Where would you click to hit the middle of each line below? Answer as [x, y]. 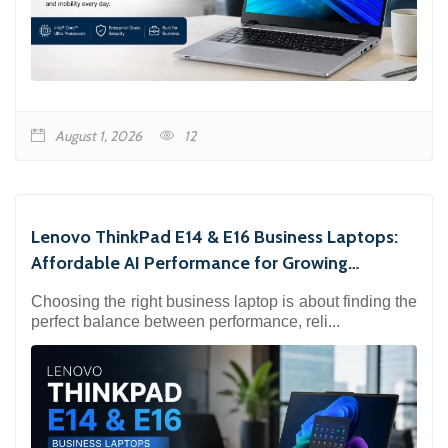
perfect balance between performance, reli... [185, 321]
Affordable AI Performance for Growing [189, 262]
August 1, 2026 [98, 135]
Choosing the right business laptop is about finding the [224, 301]
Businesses [74, 288]
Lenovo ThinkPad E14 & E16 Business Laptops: [214, 236]
